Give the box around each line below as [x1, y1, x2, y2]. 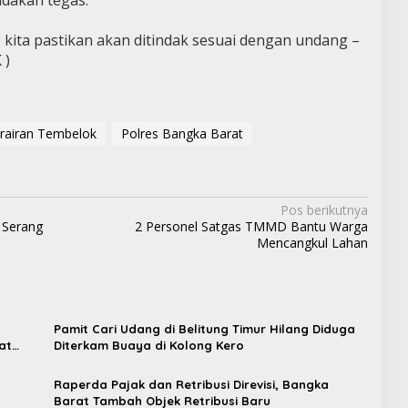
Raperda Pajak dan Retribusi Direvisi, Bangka [53, 377, 329, 393]
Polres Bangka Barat [120, 125, 243, 143]
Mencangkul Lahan [256, 234, 368, 252]
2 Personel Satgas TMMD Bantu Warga [134, 218, 368, 236]
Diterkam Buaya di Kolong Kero [53, 338, 244, 353]
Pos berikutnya [280, 201, 368, 219]
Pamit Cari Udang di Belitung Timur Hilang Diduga [53, 321, 355, 337]
